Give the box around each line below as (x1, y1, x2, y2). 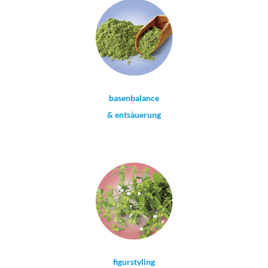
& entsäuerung (107, 109, 161, 120)
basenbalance (109, 93, 159, 103)
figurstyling (113, 257, 155, 267)
